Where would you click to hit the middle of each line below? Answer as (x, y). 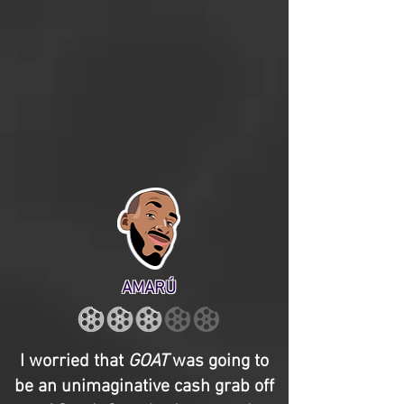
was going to (218, 362)
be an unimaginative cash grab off (144, 387)
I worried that (74, 362)
